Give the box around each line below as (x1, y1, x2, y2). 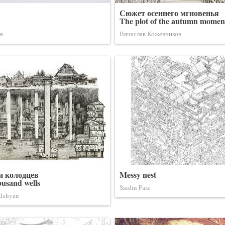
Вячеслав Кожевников (120, 29, 181, 38)
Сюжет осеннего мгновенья (120, 7, 219, 19)
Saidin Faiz (120, 183, 150, 192)
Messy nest (120, 169, 156, 180)
